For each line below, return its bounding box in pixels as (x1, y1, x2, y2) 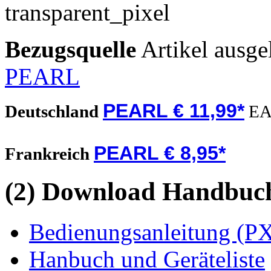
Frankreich (5, 144, 94, 164)
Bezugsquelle (5, 36, 136, 63)
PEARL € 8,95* (94, 142, 226, 165)
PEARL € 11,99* (103, 100, 244, 122)
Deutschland (5, 102, 103, 122)
